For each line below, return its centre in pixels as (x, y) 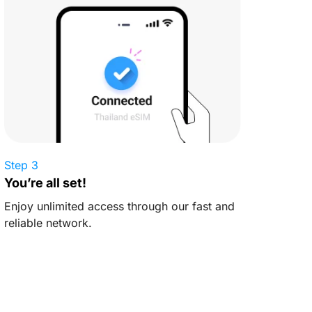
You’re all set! (45, 182)
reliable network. (48, 223)
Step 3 (21, 165)
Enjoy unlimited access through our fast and (119, 206)
